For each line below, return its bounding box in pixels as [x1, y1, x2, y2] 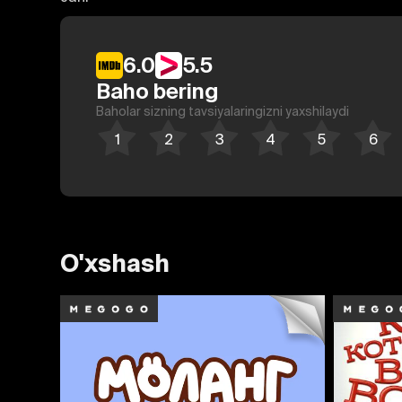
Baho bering [96, 78, 220, 103]
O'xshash [60, 249, 170, 276]
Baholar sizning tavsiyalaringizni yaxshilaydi [96, 103, 350, 118]
